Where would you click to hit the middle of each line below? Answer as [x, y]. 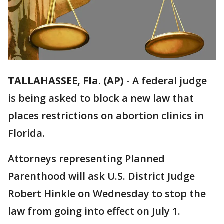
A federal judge [170, 81]
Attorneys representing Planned [86, 159]
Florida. [26, 133]
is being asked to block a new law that [101, 98]
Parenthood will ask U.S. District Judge [101, 176]
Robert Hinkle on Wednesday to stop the [107, 194]
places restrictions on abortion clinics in [106, 116]
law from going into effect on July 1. [94, 211]
